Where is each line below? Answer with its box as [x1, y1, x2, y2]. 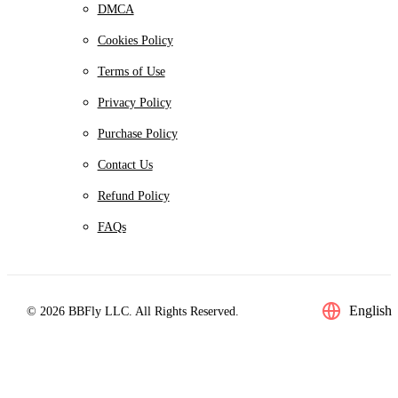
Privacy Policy [97, 96, 171, 110]
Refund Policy [97, 189, 170, 203]
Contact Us [97, 158, 153, 172]
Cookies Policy [97, 34, 173, 48]
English [348, 303, 392, 319]
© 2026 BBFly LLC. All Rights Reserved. [26, 304, 239, 318]
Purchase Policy [97, 127, 178, 141]
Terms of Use [97, 65, 165, 79]
